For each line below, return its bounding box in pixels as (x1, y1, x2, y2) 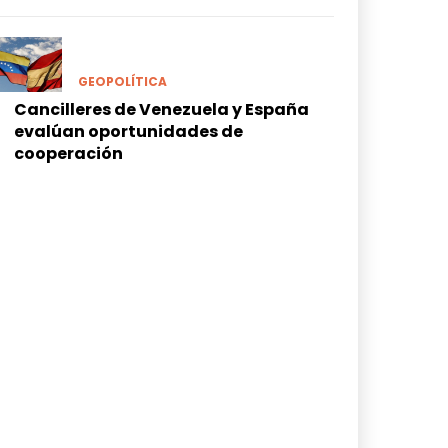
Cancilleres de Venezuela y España (14, 97, 309, 121)
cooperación (14, 141, 123, 165)
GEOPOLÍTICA (78, 72, 167, 90)
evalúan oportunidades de (14, 119, 243, 143)
